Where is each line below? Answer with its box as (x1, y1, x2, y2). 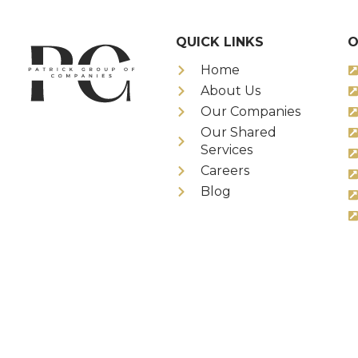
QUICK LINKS (176, 34, 265, 50)
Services (200, 142, 253, 157)
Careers (200, 163, 249, 178)
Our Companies (200, 104, 300, 119)
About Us (200, 83, 261, 98)
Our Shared (200, 125, 276, 140)
